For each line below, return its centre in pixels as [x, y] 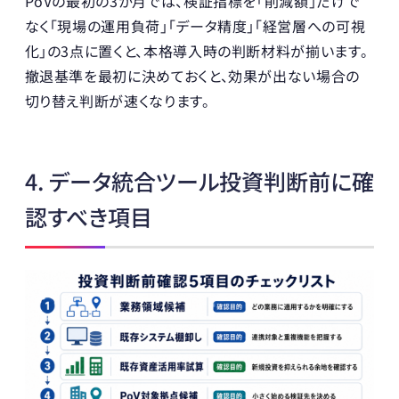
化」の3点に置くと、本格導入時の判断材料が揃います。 [196, 50]
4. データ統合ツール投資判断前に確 [199, 180]
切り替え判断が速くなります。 [117, 100]
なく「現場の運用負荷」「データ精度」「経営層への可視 [195, 25]
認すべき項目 [88, 216]
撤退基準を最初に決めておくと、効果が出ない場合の [192, 75]
